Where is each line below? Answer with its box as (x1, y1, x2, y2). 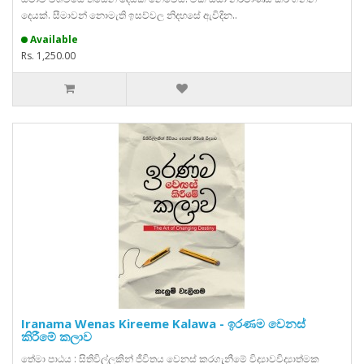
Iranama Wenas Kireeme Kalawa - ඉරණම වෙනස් (21, 315, 305, 331)
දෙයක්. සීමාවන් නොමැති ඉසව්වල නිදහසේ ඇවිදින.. (21, 8, 237, 22)
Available (30, 32, 78, 46)
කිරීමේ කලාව (21, 328, 92, 344)
